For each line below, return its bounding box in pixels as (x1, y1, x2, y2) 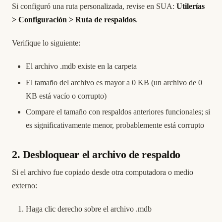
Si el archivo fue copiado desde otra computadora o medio (12, 168, 193, 177)
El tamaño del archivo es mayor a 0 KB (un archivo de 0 (26, 78, 202, 87)
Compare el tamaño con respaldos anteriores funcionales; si (26, 108, 210, 116)
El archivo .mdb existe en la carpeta (26, 62, 137, 71)
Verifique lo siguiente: (12, 39, 80, 48)
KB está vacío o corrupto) (26, 91, 107, 100)
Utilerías (176, 2, 205, 11)
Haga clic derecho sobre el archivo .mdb (26, 205, 152, 214)
